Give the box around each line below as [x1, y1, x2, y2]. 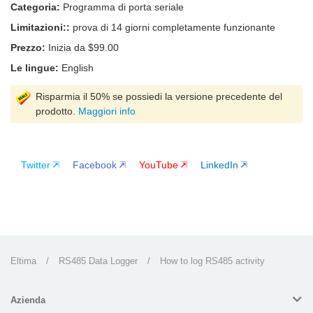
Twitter [21, 159, 50, 171]
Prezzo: [10, 42, 45, 54]
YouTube [139, 159, 178, 171]
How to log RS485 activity [160, 256, 265, 267]
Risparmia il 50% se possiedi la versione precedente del [36, 91, 282, 103]
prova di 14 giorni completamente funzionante [70, 22, 275, 34]
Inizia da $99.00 [45, 42, 119, 54]
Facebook [73, 159, 117, 171]
